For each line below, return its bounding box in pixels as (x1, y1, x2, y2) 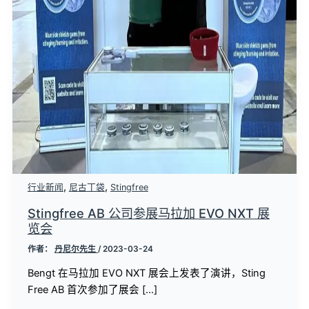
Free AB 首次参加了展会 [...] (27, 283, 157, 297)
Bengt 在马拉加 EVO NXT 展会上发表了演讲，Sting (27, 267, 266, 280)
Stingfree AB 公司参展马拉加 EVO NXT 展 (27, 205, 270, 221)
